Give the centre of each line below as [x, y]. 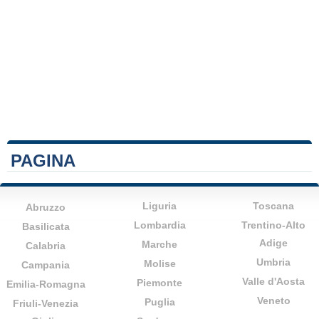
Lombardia [159, 225]
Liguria [159, 205]
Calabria [46, 245]
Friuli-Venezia [46, 303]
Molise [159, 263]
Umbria [273, 262]
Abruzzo [46, 207]
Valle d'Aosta [273, 281]
